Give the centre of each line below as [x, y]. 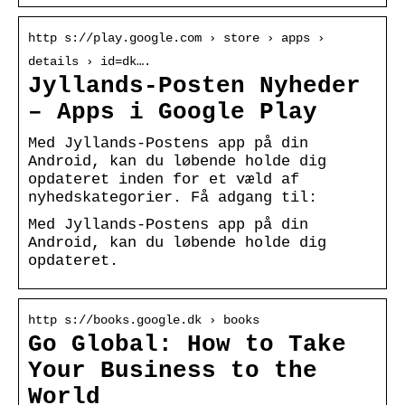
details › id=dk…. [89, 61]
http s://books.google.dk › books [144, 320]
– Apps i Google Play [173, 112]
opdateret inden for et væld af [164, 179]
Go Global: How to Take [187, 344]
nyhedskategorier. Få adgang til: [173, 197]
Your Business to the [173, 371]
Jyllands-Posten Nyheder [194, 86]
